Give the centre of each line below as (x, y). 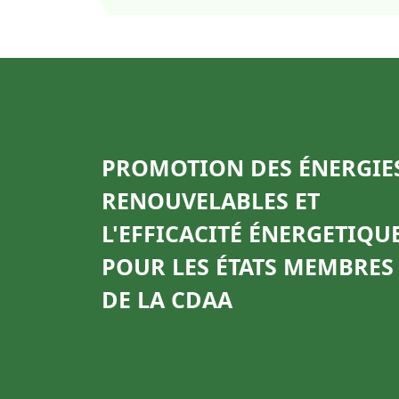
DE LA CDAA (167, 299)
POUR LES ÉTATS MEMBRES (248, 266)
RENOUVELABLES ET (211, 200)
